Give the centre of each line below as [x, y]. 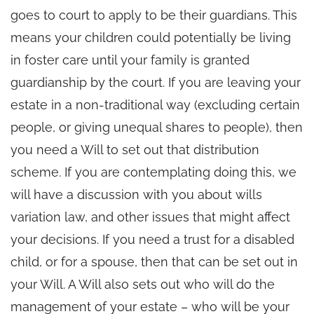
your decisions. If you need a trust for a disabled [152, 239]
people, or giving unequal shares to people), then [157, 127]
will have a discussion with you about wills [136, 194]
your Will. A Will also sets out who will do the [143, 284]
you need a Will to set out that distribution [135, 149]
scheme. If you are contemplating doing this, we [153, 172]
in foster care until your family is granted [130, 60]
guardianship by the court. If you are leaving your [156, 82]
